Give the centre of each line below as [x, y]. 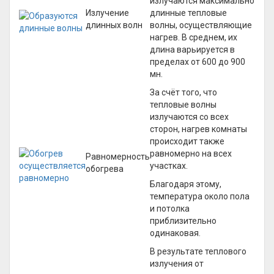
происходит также [187, 141]
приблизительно [183, 221]
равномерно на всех [191, 154]
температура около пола [200, 196]
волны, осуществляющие [201, 25]
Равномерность [118, 157]
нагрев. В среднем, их [194, 37]
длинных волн [114, 25]
